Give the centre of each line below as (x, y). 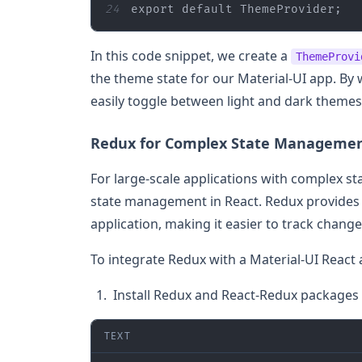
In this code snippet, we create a (191, 55)
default (207, 9)
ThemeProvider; (287, 9)
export (153, 9)
